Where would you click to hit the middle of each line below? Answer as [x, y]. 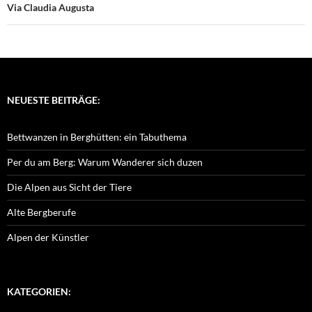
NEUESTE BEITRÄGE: [54, 100]
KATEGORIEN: [39, 292]
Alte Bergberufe [41, 212]
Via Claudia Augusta [50, 8]
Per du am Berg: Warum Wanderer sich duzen [105, 162]
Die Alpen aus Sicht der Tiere [69, 187]
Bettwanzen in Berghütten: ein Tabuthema [97, 137]
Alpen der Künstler [48, 237]
